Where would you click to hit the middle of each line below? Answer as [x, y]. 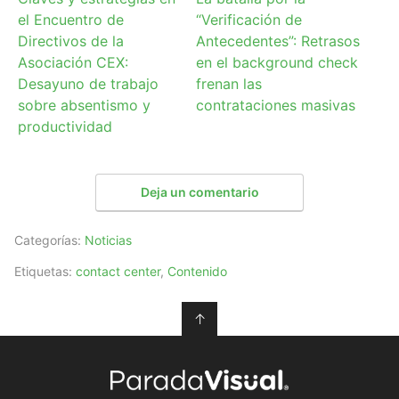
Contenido [197, 271]
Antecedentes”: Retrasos [277, 41]
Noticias [108, 240]
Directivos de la [71, 41]
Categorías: [49, 240]
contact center [118, 271]
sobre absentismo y [85, 106]
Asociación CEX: [73, 63]
